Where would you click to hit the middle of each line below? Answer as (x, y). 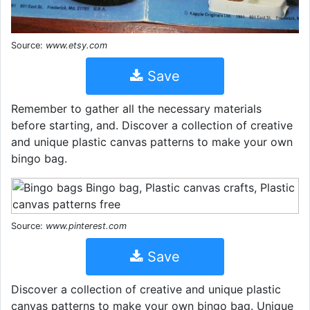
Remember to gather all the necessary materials (136, 109)
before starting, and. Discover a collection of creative (152, 125)
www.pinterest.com (86, 226)
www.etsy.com (76, 45)
